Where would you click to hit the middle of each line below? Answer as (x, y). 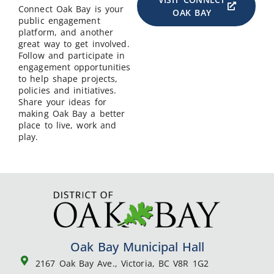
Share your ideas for (62, 102)
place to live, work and (68, 125)
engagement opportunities (75, 67)
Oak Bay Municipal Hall (137, 246)
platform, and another (66, 32)
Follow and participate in (72, 55)
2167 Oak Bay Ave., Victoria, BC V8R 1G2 (122, 263)
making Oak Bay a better (72, 113)
